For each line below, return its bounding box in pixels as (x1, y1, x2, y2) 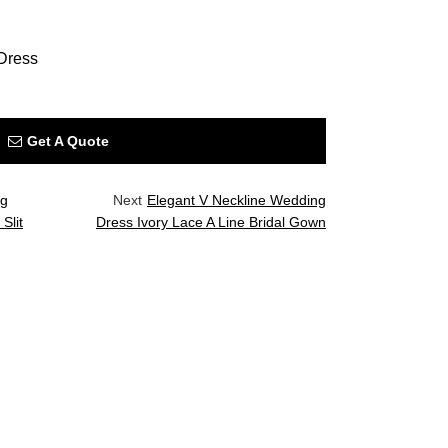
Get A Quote (27, 133, 109, 149)
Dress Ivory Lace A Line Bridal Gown (96, 214, 326, 230)
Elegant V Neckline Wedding (147, 192, 326, 208)
